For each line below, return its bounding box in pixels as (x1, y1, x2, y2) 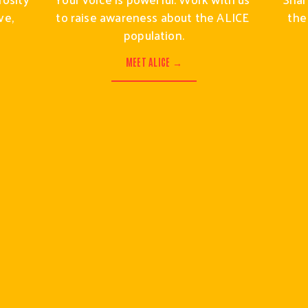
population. (124, 23, 184, 46)
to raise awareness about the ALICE (56, 5, 250, 28)
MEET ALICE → (125, 54, 183, 68)
